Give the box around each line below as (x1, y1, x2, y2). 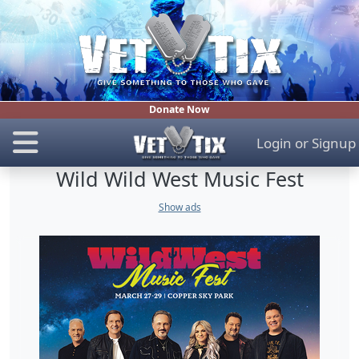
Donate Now (149, 103, 210, 117)
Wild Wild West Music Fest (55, 165, 304, 193)
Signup (311, 133, 356, 152)
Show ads (158, 200, 201, 214)
